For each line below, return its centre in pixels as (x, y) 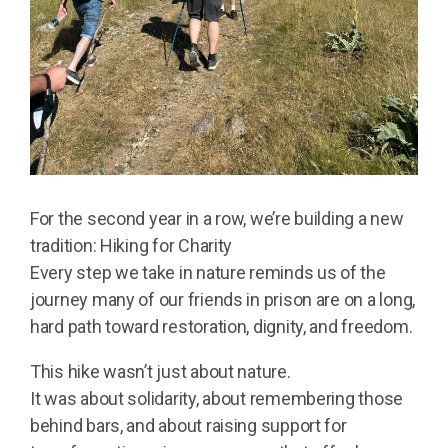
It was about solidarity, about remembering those (217, 399)
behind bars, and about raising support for (188, 426)
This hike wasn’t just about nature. (160, 372)
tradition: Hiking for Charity (131, 246)
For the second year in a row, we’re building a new (217, 219)
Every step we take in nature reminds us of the (208, 273)
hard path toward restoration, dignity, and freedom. (221, 327)
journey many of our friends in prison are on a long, (222, 300)
